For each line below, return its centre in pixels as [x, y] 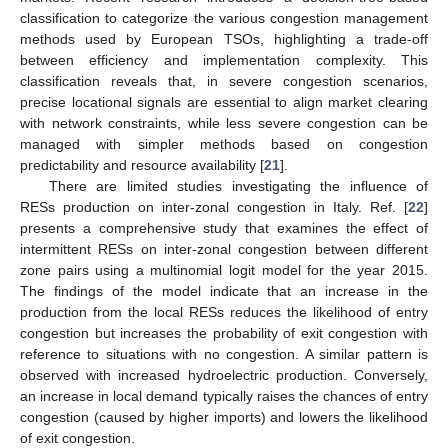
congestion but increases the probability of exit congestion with [224, 332]
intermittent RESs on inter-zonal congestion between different [224, 248]
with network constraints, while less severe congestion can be [224, 122]
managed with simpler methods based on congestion [224, 143]
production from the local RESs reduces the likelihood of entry [224, 311]
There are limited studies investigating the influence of [238, 185]
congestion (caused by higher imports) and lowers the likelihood [224, 416]
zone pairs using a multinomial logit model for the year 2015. [224, 269]
